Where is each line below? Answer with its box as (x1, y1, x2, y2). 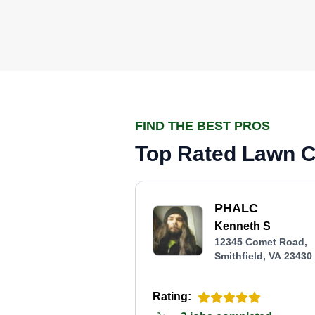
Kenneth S (214, 220, 271, 232)
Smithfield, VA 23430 (214, 250, 312, 262)
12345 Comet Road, (214, 236, 307, 247)
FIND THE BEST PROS (135, 119, 270, 133)
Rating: (153, 290, 191, 302)
